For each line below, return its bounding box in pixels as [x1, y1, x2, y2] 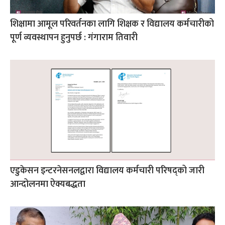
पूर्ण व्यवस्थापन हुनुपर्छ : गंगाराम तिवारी [10, 30, 138, 45]
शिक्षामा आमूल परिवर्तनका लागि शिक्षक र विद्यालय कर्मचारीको [10, 16, 214, 32]
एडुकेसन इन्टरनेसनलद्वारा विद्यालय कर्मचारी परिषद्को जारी [10, 163, 204, 178]
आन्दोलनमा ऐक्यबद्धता [10, 176, 85, 192]
